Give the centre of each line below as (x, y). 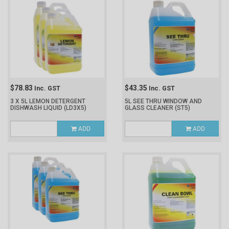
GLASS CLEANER (150, 108)
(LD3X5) (75, 108)
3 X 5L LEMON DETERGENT (48, 101)
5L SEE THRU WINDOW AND (163, 101)
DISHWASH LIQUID (37, 108)
